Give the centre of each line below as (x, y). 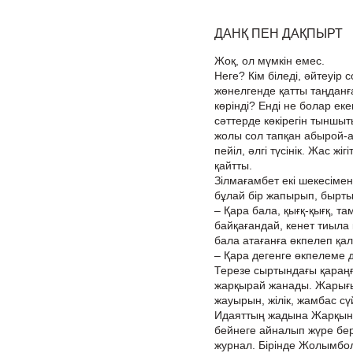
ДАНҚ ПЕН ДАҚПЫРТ (279, 33)
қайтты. (233, 165)
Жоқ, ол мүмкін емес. (269, 61)
